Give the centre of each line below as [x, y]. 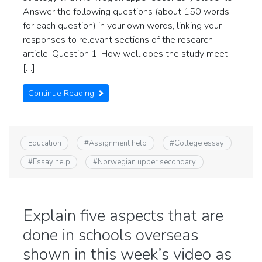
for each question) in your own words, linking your [122, 26]
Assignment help [118, 143]
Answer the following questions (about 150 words [126, 12]
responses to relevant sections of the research [118, 40]
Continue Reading [62, 94]
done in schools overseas [111, 235]
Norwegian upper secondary [146, 162]
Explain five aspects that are [123, 216]
